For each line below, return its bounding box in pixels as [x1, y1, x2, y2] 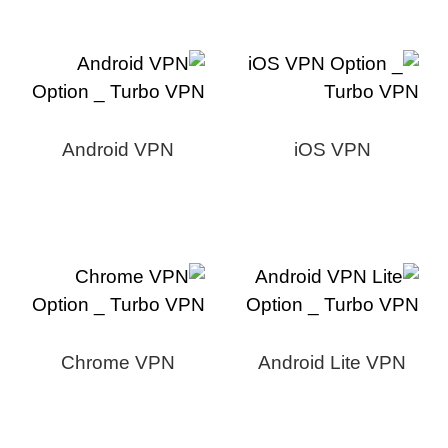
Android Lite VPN [263, 352, 412, 374]
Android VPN [66, 139, 179, 161]
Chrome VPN [65, 352, 180, 374]
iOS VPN [298, 139, 376, 161]
